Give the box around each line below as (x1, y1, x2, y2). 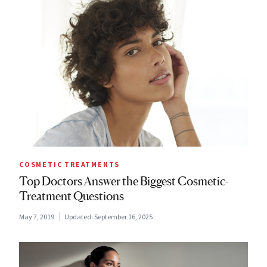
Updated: (64, 212, 94, 222)
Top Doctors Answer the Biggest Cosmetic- (19, 174, 229, 189)
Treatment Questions (19, 189, 124, 204)
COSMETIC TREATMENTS (19, 160, 120, 169)
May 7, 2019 (19, 212, 54, 222)
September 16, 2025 (94, 212, 153, 222)
